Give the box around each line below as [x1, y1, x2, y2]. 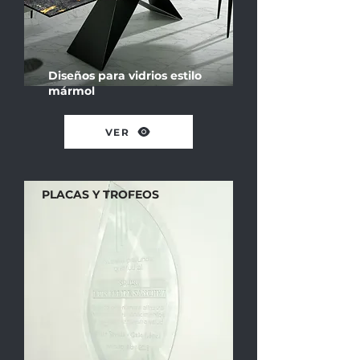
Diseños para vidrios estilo [48, 68, 202, 83]
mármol [48, 84, 95, 98]
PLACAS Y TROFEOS [42, 187, 159, 202]
